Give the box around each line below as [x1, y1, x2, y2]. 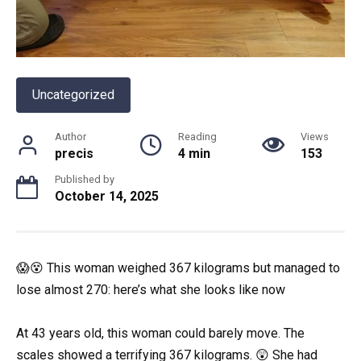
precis [55, 146, 93, 162]
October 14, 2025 [55, 189, 159, 205]
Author [55, 131, 86, 143]
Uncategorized [32, 87, 114, 103]
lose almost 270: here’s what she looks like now [16, 282, 285, 298]
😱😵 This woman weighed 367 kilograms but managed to [16, 260, 340, 276]
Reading [177, 131, 217, 143]
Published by [55, 173, 114, 186]
